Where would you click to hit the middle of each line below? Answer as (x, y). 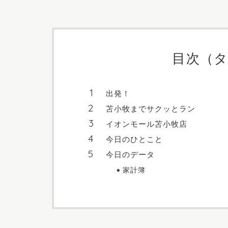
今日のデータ (130, 154)
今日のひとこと (134, 139)
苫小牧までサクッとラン (151, 108)
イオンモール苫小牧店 (147, 124)
